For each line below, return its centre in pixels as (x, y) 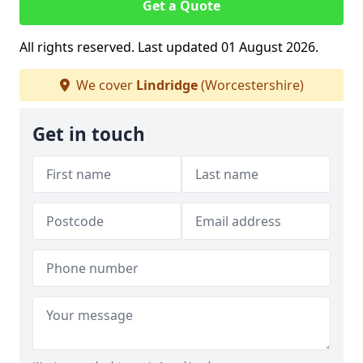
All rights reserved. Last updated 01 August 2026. (169, 47)
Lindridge (167, 85)
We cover (104, 85)
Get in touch (89, 134)
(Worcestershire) (250, 85)
